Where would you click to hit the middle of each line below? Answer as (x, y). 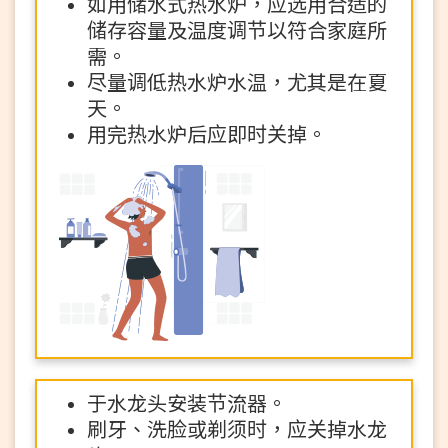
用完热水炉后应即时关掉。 (207, 135)
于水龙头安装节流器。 (187, 404)
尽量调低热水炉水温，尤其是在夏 (237, 83)
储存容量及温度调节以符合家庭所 (237, 31)
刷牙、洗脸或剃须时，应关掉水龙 (237, 430)
